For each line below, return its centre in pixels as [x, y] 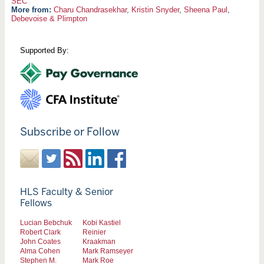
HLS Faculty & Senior [66, 192]
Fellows [36, 203]
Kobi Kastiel [102, 223]
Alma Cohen [40, 251]
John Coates [40, 242]
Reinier [94, 232]
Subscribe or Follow [70, 131]
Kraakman [99, 242]
